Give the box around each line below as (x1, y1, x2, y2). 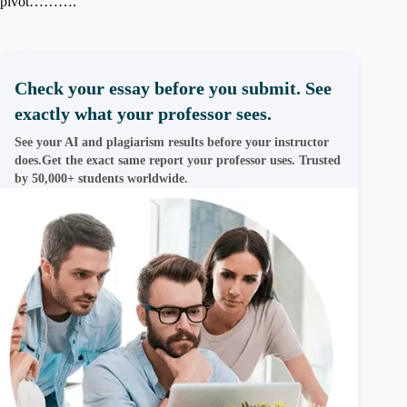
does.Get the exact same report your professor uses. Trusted (15, 153, 341, 167)
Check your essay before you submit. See (15, 77, 332, 98)
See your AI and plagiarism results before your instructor (15, 134, 329, 149)
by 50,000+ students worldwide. (15, 171, 188, 185)
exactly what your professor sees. (15, 103, 272, 124)
